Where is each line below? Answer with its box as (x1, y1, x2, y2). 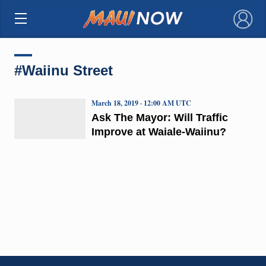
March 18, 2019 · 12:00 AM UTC (91, 97, 191, 108)
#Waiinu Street (14, 62, 113, 78)
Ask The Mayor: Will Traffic (91, 111, 228, 123)
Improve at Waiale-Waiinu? (91, 125, 226, 138)
